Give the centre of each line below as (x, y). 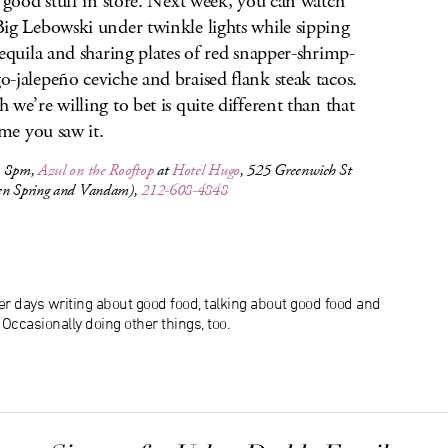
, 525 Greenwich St (296, 170)
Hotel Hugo (206, 170)
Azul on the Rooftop (95, 170)
